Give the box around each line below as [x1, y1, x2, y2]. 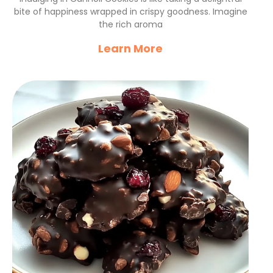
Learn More [98, 41, 163, 56]
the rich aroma [98, 18, 163, 30]
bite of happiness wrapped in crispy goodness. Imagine [13, 5, 247, 18]
